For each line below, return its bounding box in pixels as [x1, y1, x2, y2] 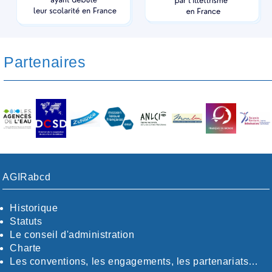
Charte [10, 242, 42, 253]
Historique [10, 202, 58, 213]
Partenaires [4, 53, 86, 71]
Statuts [10, 216, 42, 226]
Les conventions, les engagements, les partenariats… [10, 256, 259, 267]
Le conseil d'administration [10, 229, 135, 240]
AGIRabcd [2, 171, 51, 182]
